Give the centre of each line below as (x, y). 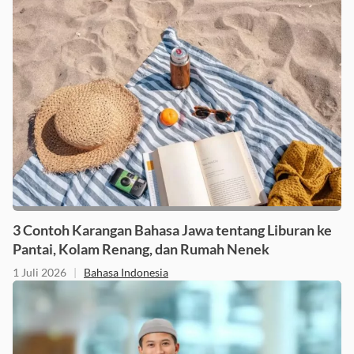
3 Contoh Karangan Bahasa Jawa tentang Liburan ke (172, 230)
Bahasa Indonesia (126, 273)
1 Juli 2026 (40, 273)
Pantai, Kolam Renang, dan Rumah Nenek (141, 249)
